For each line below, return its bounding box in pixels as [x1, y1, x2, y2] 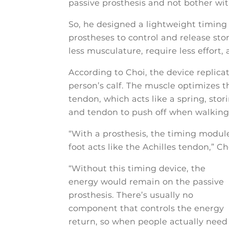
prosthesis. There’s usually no [68, 190, 194, 200]
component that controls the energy [68, 203, 224, 214]
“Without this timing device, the [68, 164, 206, 174]
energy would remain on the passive [68, 177, 224, 187]
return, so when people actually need [68, 217, 228, 227]
